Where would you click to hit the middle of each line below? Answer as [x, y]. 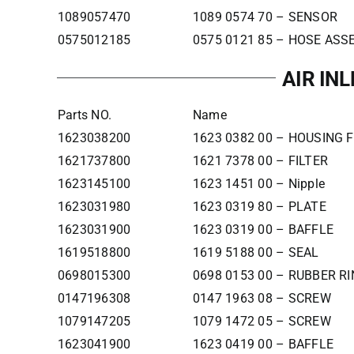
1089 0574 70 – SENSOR [265, 17]
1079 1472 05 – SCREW [262, 321]
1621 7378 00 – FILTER [260, 161]
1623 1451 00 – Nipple [258, 184]
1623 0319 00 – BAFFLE [263, 230]
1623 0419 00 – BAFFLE [263, 344]
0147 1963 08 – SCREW [262, 298]
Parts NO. [85, 115]
